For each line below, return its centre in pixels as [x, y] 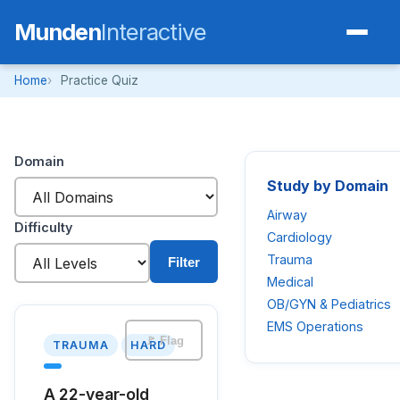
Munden [58, 32]
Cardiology [300, 237]
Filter [184, 262]
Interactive [154, 32]
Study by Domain [328, 186]
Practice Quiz [100, 80]
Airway [287, 215]
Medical [290, 282]
